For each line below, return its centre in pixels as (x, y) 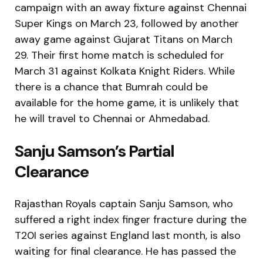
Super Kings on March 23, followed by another (127, 23)
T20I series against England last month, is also (128, 235)
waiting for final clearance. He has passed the (125, 251)
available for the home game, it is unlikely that (127, 102)
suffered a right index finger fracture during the (131, 219)
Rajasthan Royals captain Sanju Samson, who (124, 203)
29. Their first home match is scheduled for (119, 55)
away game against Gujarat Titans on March (124, 39)
